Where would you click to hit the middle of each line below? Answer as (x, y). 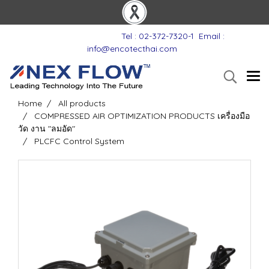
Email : (212, 36)
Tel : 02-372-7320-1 (154, 36)
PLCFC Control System (79, 141)
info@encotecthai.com (132, 49)
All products (82, 103)
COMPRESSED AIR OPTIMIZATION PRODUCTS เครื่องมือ (142, 116)
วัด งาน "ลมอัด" (47, 128)
